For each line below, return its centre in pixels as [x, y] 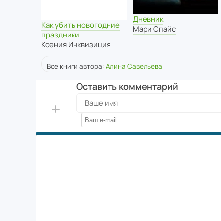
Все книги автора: [76, 66]
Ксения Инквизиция [76, 44]
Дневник [148, 19]
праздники [60, 35]
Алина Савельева [134, 66]
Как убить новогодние [81, 25]
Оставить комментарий [127, 86]
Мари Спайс [154, 29]
